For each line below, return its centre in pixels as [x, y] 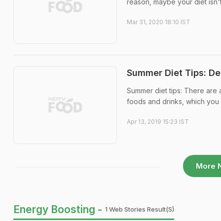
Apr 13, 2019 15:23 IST [158, 122]
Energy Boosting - [58, 209]
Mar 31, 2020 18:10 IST [159, 22]
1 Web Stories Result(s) [140, 209]
